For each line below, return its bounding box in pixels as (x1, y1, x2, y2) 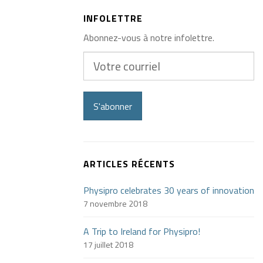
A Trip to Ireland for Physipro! (83, 224, 200, 238)
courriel (83, 65, 115, 79)
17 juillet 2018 (83, 238, 133, 251)
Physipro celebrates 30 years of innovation (83, 183, 254, 197)
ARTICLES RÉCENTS (83, 157, 175, 171)
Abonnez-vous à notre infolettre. (83, 31, 214, 45)
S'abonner (93, 99, 132, 113)
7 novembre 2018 (83, 197, 147, 210)
